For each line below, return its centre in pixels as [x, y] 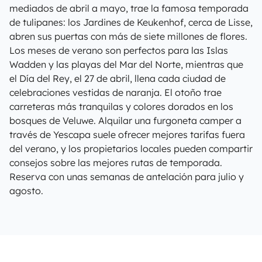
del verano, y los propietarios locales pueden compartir [131, 149]
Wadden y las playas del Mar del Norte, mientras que [126, 64]
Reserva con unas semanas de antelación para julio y [127, 177]
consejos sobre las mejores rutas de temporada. [116, 163]
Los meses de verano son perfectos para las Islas [119, 50]
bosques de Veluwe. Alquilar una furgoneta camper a [125, 120]
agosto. [26, 191]
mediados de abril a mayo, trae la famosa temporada [129, 8]
